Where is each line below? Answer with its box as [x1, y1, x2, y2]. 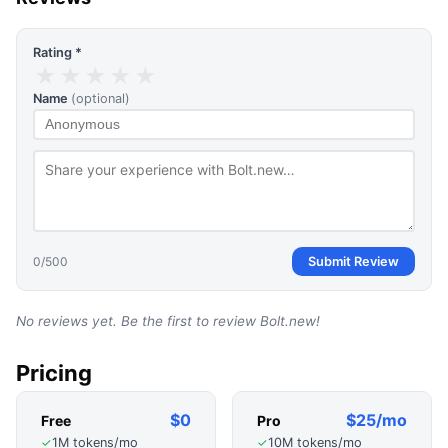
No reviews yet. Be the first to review [16, 312, 260, 329]
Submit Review [308, 253, 399, 269]
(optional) [71, 90, 130, 106]
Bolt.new [260, 312, 316, 329]
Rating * [33, 44, 82, 60]
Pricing [16, 359, 92, 386]
